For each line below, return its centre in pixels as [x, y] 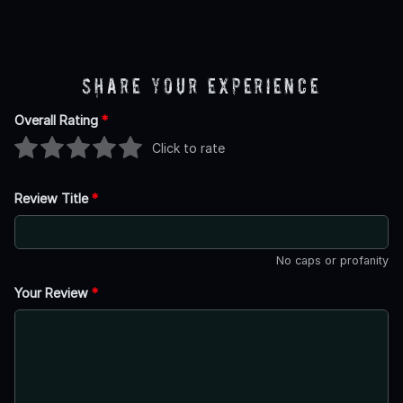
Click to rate [188, 148]
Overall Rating [58, 120]
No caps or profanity [332, 260]
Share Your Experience [201, 85]
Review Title [53, 198]
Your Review [53, 292]
